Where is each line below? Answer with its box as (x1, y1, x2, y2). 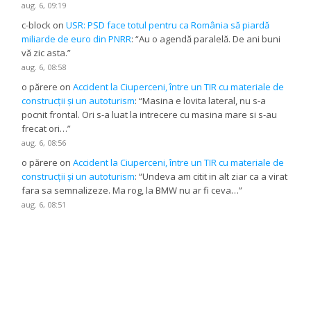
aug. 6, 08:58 (22, 62, 67, 73)
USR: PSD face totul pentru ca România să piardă (66, 19, 270, 32)
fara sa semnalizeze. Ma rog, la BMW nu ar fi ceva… (22, 184, 239, 197)
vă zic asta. (22, 47, 68, 60)
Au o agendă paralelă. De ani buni (139, 33, 281, 46)
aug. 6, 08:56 (22, 137, 67, 149)
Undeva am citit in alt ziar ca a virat (142, 170, 288, 183)
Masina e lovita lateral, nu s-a (142, 94, 267, 108)
